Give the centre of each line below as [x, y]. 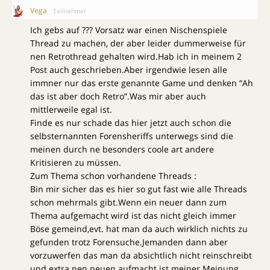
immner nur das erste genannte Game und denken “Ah [142, 83]
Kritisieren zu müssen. [76, 162]
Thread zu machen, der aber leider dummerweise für [138, 43]
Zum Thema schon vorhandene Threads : [113, 175]
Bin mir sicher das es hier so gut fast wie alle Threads [139, 189]
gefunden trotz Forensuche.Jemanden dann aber [129, 242]
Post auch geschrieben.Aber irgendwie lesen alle [129, 69]
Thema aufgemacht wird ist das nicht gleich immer [133, 215]
